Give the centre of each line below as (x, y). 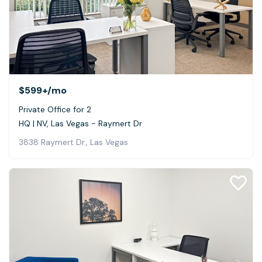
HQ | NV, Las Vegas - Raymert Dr (80, 123)
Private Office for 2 (55, 109)
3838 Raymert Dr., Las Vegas (73, 142)
